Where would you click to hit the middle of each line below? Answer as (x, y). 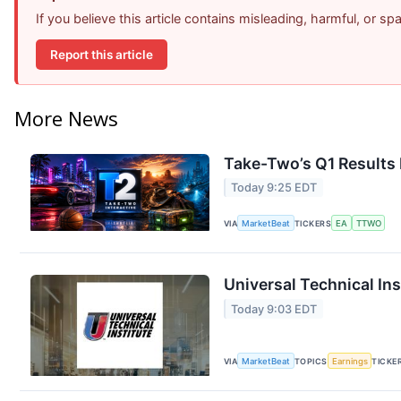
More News (66, 119)
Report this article (102, 54)
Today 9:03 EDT (274, 309)
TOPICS (311, 361)
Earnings (350, 361)
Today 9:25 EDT (274, 188)
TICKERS (313, 223)
